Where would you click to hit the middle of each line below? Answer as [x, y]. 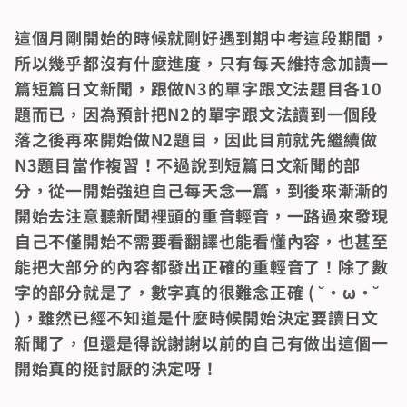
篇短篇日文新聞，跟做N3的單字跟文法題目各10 [199, 88]
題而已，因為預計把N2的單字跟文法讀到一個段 [196, 113]
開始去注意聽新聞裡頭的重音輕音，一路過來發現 [202, 215]
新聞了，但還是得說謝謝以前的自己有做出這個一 [202, 342]
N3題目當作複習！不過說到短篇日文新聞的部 [188, 164]
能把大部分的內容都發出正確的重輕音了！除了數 [202, 266]
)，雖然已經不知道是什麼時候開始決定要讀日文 [197, 317]
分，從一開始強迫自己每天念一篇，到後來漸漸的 [202, 189]
